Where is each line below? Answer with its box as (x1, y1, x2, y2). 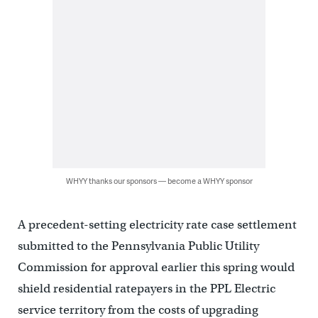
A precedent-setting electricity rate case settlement (17, 217, 297, 233)
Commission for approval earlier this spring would (17, 260, 295, 275)
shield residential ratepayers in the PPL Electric (17, 281, 275, 297)
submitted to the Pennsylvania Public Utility (17, 238, 259, 254)
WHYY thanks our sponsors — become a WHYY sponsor (65, 175, 253, 187)
